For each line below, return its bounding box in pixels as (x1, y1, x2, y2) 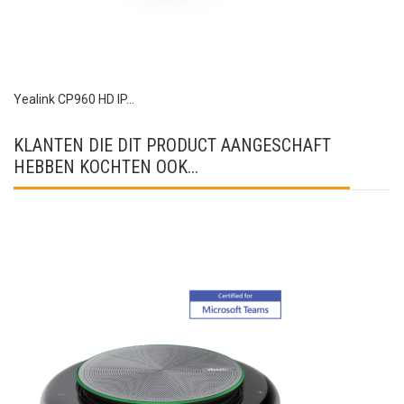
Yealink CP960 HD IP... (14, 91, 134, 106)
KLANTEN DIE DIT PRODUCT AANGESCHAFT (14, 133, 331, 156)
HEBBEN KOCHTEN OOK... (14, 155, 198, 178)
